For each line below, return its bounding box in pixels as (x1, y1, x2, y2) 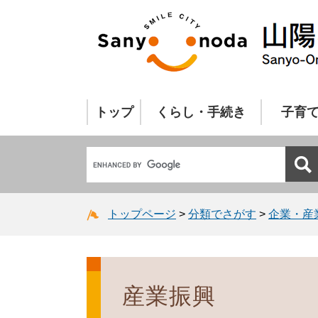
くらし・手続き (156, 105, 246, 119)
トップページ (108, 207, 176, 220)
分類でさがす (188, 207, 256, 220)
